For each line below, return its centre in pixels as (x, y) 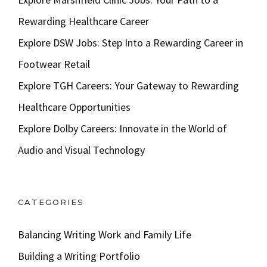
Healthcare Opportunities (74, 107)
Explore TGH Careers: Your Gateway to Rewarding (128, 86)
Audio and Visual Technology (81, 150)
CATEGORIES (51, 202)
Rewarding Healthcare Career (83, 21)
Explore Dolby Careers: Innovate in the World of (122, 129)
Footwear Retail (54, 64)
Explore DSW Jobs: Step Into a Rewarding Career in (131, 43)
